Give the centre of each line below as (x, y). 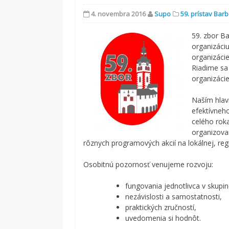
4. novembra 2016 (119, 14)
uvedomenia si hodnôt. (163, 218)
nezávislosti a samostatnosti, (174, 196)
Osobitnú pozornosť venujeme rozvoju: (148, 164)
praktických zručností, (161, 207)
